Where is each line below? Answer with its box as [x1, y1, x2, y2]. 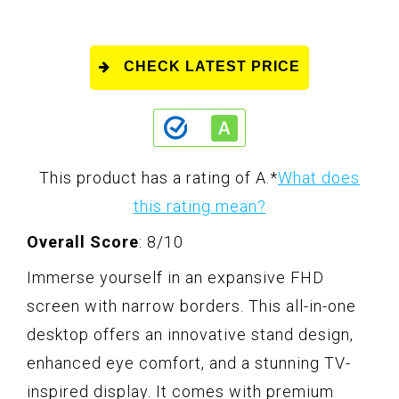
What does [278, 167, 360, 187]
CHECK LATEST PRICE [124, 58, 300, 74]
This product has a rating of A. [39, 167, 270, 187]
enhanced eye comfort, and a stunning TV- [27, 353, 351, 372]
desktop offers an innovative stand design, [27, 324, 354, 344]
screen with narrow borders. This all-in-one [27, 296, 356, 315]
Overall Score [27, 232, 139, 251]
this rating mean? [133, 196, 266, 216]
